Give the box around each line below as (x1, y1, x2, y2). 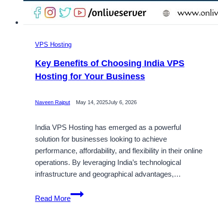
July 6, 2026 (108, 99, 137, 105)
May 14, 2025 (76, 99, 108, 105)
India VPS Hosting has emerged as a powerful (35, 123, 181, 132)
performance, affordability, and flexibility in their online (35, 146, 202, 155)
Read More (35, 194, 71, 203)
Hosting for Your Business (35, 71, 145, 81)
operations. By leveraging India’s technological (35, 158, 181, 167)
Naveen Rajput (35, 99, 70, 105)
